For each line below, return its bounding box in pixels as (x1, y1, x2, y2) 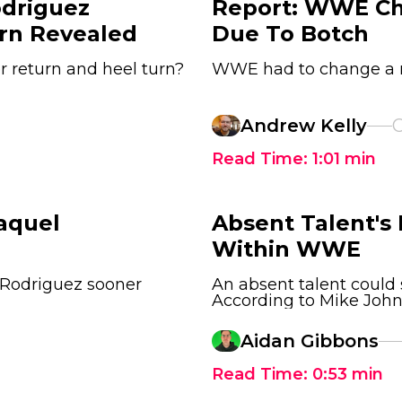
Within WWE (212, 236, 361, 262)
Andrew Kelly (240, 115, 367, 136)
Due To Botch (212, 21, 369, 47)
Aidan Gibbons (240, 330, 379, 352)
